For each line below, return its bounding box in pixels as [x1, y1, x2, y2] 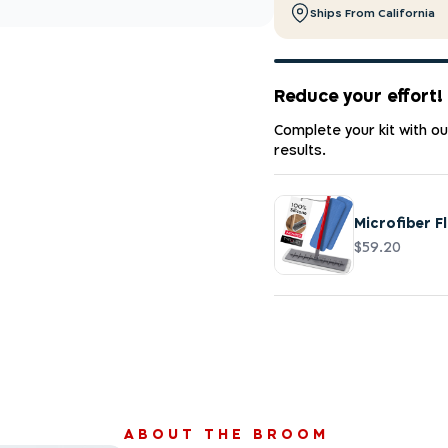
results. [273, 140, 326, 159]
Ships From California [309, 5, 435, 21]
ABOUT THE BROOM [124, 423, 330, 444]
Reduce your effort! [273, 82, 443, 108]
